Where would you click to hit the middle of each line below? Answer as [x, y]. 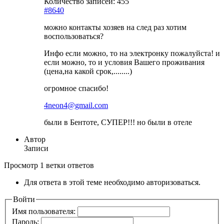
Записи [36, 148]
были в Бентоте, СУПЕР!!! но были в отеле [118, 122]
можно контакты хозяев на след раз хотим [115, 27]
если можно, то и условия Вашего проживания [124, 62]
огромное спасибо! [76, 88]
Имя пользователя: [45, 211]
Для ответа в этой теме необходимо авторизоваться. [112, 182]
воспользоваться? [74, 36]
